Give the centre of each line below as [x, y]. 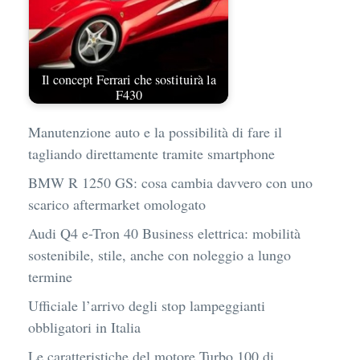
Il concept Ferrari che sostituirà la [129, 79]
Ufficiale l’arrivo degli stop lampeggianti [147, 306]
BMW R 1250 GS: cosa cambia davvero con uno [170, 183]
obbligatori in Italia [84, 327]
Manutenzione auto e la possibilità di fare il [155, 132]
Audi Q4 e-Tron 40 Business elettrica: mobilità [164, 233]
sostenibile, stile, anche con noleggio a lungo [160, 255]
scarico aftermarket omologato [117, 205]
